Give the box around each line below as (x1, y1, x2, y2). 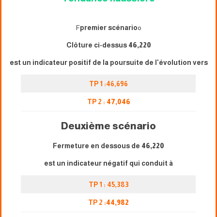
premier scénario (79, 23, 138, 31)
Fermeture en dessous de (53, 141, 141, 150)
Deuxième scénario (61, 120, 156, 131)
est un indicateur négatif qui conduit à (44, 159, 173, 167)
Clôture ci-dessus (66, 41, 128, 49)
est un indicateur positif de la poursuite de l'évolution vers (9, 58, 208, 66)
